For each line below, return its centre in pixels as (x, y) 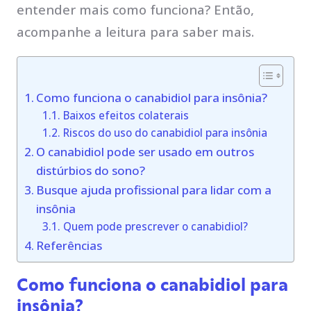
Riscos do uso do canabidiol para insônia (165, 132)
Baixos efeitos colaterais (126, 115)
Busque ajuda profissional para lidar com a (153, 190)
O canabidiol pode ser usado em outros (145, 151)
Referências (69, 245)
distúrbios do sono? (90, 170)
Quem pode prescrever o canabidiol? (155, 226)
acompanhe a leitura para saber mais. (137, 32)
